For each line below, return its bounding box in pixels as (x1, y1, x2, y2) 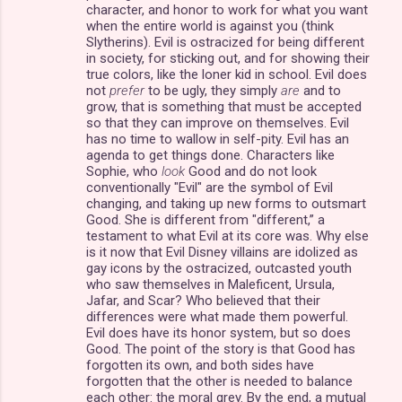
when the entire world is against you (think (86, 17, 334, 34)
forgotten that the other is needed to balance (86, 372, 353, 389)
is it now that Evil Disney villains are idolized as (86, 243, 358, 260)
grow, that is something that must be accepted (86, 98, 362, 115)
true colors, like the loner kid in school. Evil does (86, 66, 367, 83)
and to (300, 82, 341, 99)
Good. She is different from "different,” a (86, 211, 325, 228)
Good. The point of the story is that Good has (86, 340, 355, 357)
